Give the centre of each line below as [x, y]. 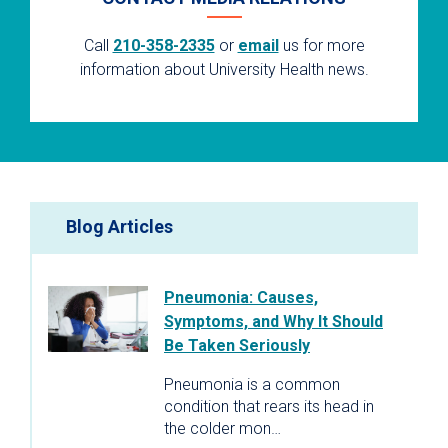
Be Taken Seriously [237, 345]
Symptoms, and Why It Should [273, 321]
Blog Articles [119, 226]
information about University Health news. [224, 69]
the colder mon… [222, 428]
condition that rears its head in [269, 406]
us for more [321, 45]
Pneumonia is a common [252, 384]
